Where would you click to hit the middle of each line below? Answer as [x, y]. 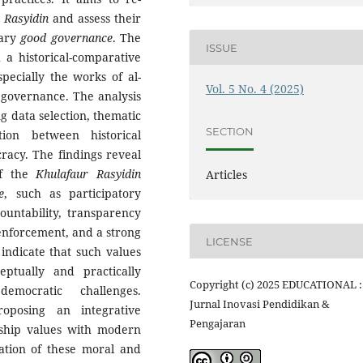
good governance [66, 38]
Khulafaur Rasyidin [89, 174]
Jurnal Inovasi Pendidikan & [260, 304]
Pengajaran [218, 324]
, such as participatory [73, 194]
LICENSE [230, 241]
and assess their [95, 19]
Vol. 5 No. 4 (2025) [255, 89]
